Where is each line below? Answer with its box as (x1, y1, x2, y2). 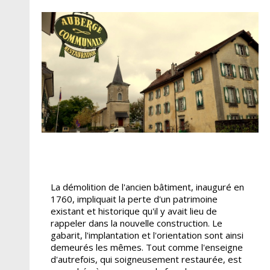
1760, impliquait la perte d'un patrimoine (50, 192, 218, 205)
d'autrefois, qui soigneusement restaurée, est (50, 253, 242, 265)
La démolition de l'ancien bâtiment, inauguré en (50, 180, 244, 193)
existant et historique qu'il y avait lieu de (50, 204, 217, 217)
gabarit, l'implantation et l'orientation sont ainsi (50, 228, 243, 241)
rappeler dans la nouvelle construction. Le (50, 216, 222, 229)
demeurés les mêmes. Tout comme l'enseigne (50, 240, 243, 253)
